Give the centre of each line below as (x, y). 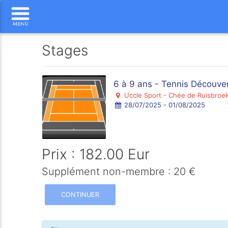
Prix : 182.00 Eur (96, 154)
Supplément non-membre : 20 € (119, 172)
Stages (65, 50)
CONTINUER (80, 194)
